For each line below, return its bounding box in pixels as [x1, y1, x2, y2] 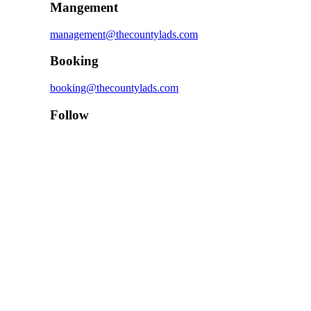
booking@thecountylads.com [50, 82, 178, 94]
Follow [50, 107, 89, 122]
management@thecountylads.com [50, 28, 198, 40]
